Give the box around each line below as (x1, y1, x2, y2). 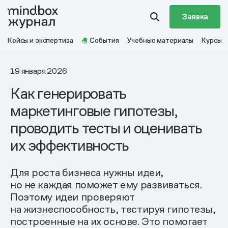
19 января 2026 (10, 66, 67, 76)
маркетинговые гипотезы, (10, 101, 178, 121)
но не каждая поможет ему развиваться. (10, 178, 202, 191)
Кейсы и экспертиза (8, 36, 73, 45)
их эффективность (10, 135, 129, 155)
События (90, 36, 119, 45)
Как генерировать (10, 83, 127, 103)
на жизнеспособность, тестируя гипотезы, (10, 203, 216, 216)
